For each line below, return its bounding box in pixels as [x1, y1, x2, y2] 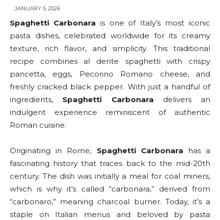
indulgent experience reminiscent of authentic [10, 108, 210, 117]
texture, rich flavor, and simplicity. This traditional [10, 44, 210, 54]
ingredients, [10, 95, 63, 105]
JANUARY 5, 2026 [15, 5, 60, 12]
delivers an [153, 95, 210, 105]
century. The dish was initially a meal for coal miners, [10, 171, 210, 181]
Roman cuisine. [10, 120, 66, 130]
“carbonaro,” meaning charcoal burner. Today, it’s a [10, 197, 210, 207]
